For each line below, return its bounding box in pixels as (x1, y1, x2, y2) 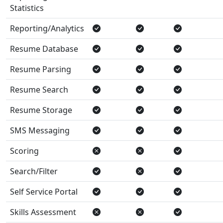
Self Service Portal (10, 186, 78, 197)
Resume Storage (10, 104, 72, 115)
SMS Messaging (10, 124, 70, 136)
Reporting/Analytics (10, 22, 84, 34)
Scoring (10, 145, 39, 156)
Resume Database (10, 43, 78, 54)
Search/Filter (10, 165, 58, 177)
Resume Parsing (10, 63, 71, 75)
